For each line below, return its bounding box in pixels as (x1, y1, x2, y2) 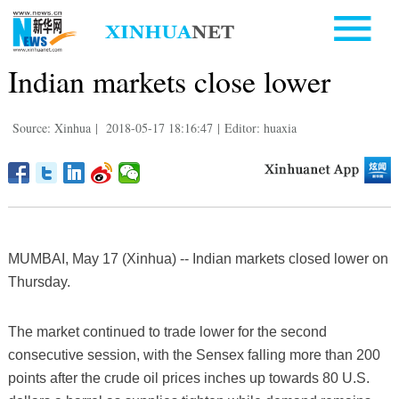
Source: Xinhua (12, 118, 91, 136)
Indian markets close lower (7, 60, 330, 102)
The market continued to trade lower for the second (7, 323, 327, 339)
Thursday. (7, 273, 70, 289)
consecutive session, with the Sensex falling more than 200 (7, 346, 380, 362)
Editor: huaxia (224, 118, 297, 136)
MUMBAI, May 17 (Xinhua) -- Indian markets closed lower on (7, 250, 388, 266)
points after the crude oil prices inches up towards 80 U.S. (7, 370, 370, 386)
